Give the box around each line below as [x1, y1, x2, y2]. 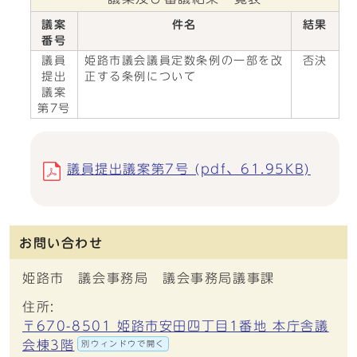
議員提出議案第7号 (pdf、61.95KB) [67, 163, 311, 175]
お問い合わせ [19, 237, 104, 249]
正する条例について [84, 71, 197, 82]
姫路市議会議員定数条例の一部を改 [84, 55, 284, 66]
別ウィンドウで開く [81, 339, 165, 347]
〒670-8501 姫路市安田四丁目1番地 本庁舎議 [22, 320, 329, 332]
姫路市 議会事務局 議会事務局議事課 [22, 272, 275, 284]
